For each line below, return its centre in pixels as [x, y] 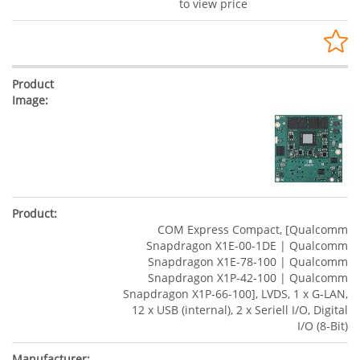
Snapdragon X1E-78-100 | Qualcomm [248, 262]
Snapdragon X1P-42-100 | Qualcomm [248, 278]
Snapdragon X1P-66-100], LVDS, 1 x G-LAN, [235, 294]
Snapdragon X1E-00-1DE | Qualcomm [247, 246]
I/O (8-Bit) [323, 326]
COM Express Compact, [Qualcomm [253, 230]
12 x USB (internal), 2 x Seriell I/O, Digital [240, 310]
